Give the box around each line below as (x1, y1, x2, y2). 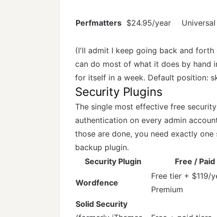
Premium (151, 185, 183, 194)
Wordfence (76, 178, 118, 187)
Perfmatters (76, 18, 122, 28)
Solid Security (76, 199, 127, 209)
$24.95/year (126, 18, 171, 28)
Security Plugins (75, 85, 163, 99)
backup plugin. (75, 142, 129, 152)
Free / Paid (174, 156, 215, 166)
